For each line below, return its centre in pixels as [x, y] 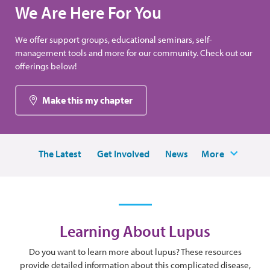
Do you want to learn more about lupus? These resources [135, 252]
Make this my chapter [87, 100]
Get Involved [124, 154]
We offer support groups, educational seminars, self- [114, 40]
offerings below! [46, 66]
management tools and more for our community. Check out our [134, 53]
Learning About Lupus [135, 231]
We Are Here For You [88, 13]
